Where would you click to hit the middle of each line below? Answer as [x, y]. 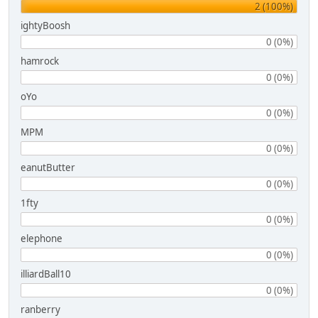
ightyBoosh [45, 25]
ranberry [40, 309]
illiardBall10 [46, 274]
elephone [42, 238]
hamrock [40, 61]
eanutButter [48, 167]
